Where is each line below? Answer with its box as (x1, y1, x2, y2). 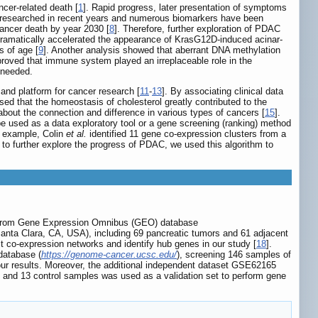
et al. (66, 128, 87, 140)
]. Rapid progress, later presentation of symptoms (83, 2, 287, 13)
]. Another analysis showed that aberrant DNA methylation (43, 45, 280, 56)
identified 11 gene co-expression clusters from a (87, 128, 286, 140)
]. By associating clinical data (162, 86, 283, 97)
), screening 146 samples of (177, 248, 291, 260)
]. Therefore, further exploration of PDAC (114, 23, 280, 35)
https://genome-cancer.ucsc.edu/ (41, 248, 177, 260)
